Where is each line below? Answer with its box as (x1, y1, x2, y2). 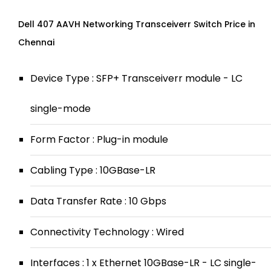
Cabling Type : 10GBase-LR (30, 163, 155, 177)
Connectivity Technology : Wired (30, 225, 184, 239)
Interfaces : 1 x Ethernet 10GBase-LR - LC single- (30, 256, 256, 270)
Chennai (18, 36, 54, 48)
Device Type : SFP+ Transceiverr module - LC (30, 71, 243, 85)
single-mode (30, 102, 91, 116)
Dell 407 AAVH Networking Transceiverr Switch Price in (18, 18, 255, 30)
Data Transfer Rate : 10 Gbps (30, 194, 166, 208)
